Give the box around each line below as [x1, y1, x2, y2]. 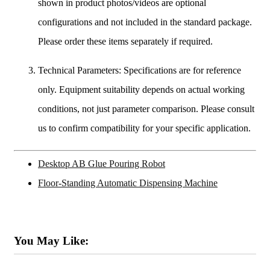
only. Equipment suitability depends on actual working [38, 84, 245, 95]
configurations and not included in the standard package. [38, 16, 252, 27]
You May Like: [14, 234, 89, 248]
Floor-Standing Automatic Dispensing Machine [38, 177, 218, 188]
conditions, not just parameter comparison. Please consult [38, 103, 254, 114]
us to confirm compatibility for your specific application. [38, 122, 251, 133]
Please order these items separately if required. [38, 36, 213, 46]
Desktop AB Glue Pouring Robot [38, 158, 165, 169]
